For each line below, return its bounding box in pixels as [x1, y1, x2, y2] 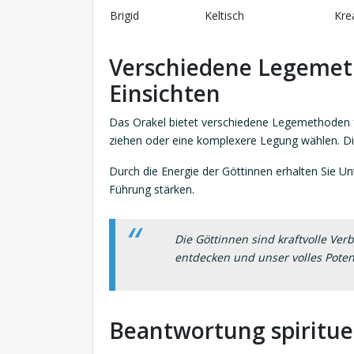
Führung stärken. [109, 182, 194, 198]
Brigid [110, 8, 139, 24]
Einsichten [109, 78, 220, 109]
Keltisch [205, 8, 244, 24]
